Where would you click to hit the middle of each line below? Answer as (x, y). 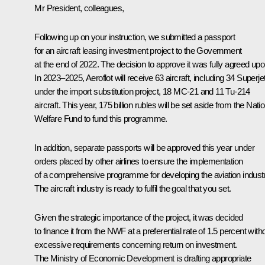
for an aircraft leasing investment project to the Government (138, 50)
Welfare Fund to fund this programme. (101, 118)
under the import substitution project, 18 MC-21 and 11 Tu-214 (142, 91)
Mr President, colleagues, (79, 8)
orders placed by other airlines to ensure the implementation (139, 161)
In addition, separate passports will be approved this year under (144, 147)
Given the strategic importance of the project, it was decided (139, 217)
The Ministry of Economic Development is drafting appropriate (143, 258)
